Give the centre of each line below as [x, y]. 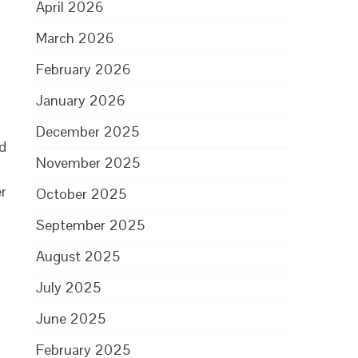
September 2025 [91, 225]
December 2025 [88, 131]
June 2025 [71, 318]
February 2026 [84, 69]
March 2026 [76, 38]
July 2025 [69, 287]
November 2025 [88, 163]
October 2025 [82, 194]
